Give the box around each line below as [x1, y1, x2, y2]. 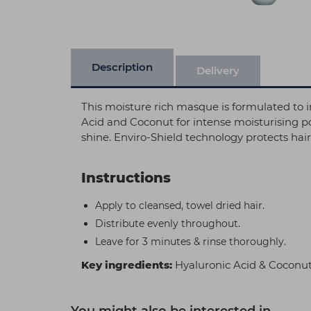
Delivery [196, 64, 239, 77]
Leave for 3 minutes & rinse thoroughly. [95, 235, 289, 248]
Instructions [81, 169, 171, 186]
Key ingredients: [81, 258, 172, 271]
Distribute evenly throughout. [95, 217, 240, 230]
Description [92, 60, 153, 74]
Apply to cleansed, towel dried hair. [95, 199, 264, 212]
